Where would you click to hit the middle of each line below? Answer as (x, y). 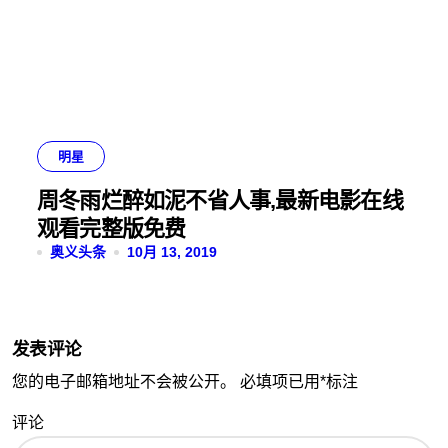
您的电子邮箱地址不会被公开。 (124, 381)
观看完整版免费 (111, 228)
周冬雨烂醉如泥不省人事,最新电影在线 (220, 200)
